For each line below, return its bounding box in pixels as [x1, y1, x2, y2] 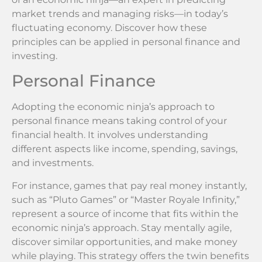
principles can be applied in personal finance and [12, 36, 240, 47]
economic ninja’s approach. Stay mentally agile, [12, 222, 232, 233]
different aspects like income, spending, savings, [12, 143, 237, 155]
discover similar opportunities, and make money [12, 236, 237, 247]
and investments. [12, 157, 94, 169]
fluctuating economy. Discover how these [12, 22, 207, 33]
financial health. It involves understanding [12, 129, 208, 141]
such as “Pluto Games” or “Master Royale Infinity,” [12, 194, 240, 205]
